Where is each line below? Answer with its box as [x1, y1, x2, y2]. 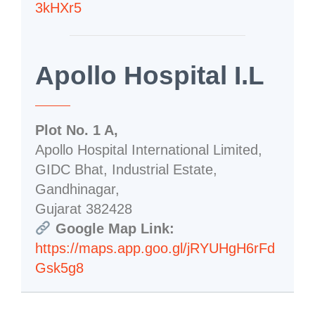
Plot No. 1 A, [35, 122, 118, 138]
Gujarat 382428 [35, 200, 132, 217]
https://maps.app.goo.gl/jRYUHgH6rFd [35, 240, 275, 256]
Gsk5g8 [35, 259, 84, 276]
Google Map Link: [51, 220, 174, 236]
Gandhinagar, [35, 181, 120, 197]
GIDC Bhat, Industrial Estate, [35, 161, 217, 177]
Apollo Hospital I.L [35, 60, 264, 90]
